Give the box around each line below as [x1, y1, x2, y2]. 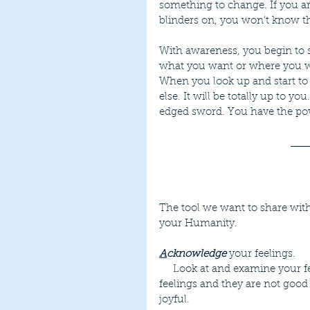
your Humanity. [159, 219, 237, 229]
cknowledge [167, 249, 226, 259]
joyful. [159, 295, 190, 305]
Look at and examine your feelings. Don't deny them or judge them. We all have [159, 264, 173, 275]
